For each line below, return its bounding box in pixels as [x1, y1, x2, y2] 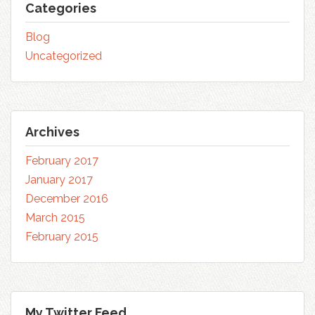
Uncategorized [25, 49, 102, 63]
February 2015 [25, 230, 98, 243]
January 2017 [25, 173, 93, 186]
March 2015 [25, 211, 85, 224]
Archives [25, 124, 79, 139]
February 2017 [25, 154, 98, 167]
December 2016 [25, 192, 108, 205]
